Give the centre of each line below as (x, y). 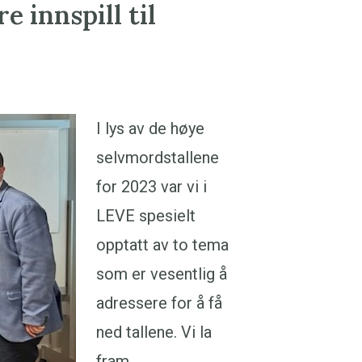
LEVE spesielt (146, 216)
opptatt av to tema (162, 245)
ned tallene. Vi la (154, 332)
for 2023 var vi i (152, 187)
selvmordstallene (158, 158)
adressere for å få (159, 303)
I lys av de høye (150, 128)
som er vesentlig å (162, 274)
